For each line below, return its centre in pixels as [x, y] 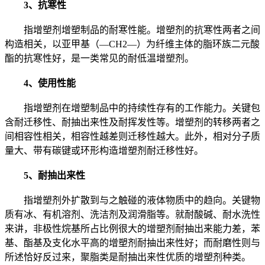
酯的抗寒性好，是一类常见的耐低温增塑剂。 [99, 59]
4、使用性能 [45, 83]
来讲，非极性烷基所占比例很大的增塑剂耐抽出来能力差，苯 [132, 229]
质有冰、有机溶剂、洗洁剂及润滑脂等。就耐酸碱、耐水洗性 [132, 215]
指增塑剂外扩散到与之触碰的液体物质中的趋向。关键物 [132, 201]
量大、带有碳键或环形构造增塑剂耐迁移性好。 [104, 151]
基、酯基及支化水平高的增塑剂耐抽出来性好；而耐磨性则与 [132, 243]
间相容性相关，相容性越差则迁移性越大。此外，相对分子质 [132, 137]
